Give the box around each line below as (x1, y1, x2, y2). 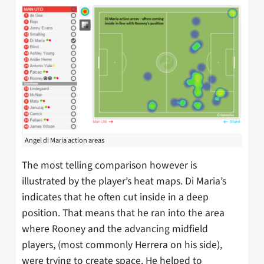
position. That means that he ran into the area (22, 206, 225, 221)
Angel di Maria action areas (25, 134, 104, 146)
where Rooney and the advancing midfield (22, 222, 208, 237)
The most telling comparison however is (22, 158, 197, 173)
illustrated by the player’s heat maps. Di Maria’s (22, 174, 226, 189)
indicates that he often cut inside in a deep (22, 190, 209, 205)
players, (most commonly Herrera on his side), (22, 237, 222, 253)
